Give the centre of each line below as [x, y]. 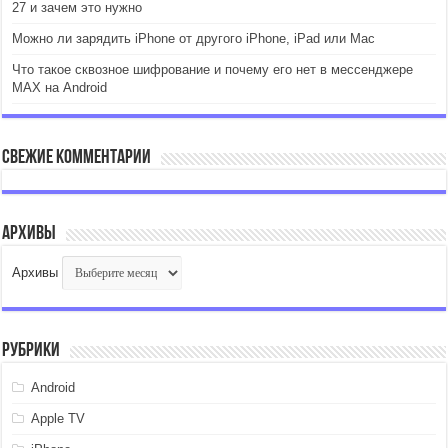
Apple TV [58, 418]
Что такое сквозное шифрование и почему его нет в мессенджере [213, 69]
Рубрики [31, 351]
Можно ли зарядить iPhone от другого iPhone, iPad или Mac [194, 38]
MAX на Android [60, 87]
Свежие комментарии [77, 158]
